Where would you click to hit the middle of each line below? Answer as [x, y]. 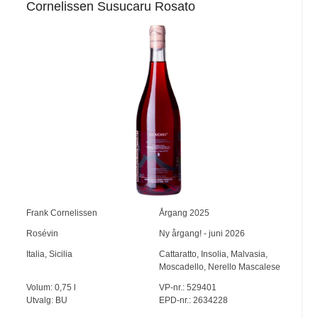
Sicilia [61, 254]
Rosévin [43, 233]
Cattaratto [177, 254]
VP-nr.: [171, 287]
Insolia [213, 254]
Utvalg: [41, 300]
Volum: [41, 287]
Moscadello [181, 267]
